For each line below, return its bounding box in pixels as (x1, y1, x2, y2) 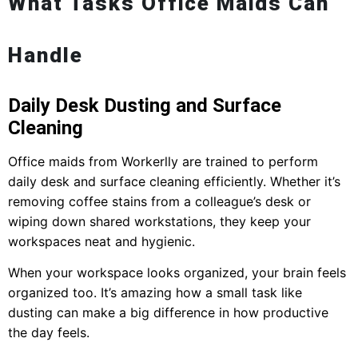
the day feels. (8, 324, 89, 341)
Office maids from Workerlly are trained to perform (8, 153, 318, 170)
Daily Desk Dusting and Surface (8, 94, 281, 117)
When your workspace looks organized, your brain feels (8, 265, 346, 281)
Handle (8, 43, 83, 68)
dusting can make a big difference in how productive (8, 304, 328, 321)
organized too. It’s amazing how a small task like (8, 284, 302, 301)
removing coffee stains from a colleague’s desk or (8, 193, 311, 210)
